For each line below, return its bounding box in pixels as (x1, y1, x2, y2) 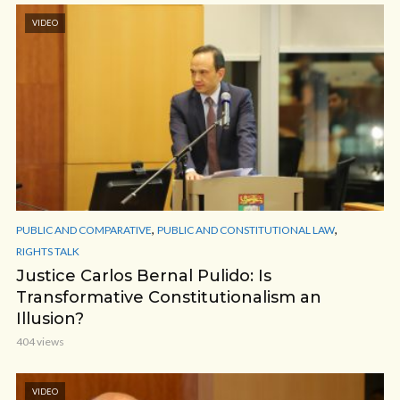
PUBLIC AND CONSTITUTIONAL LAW (157, 223, 335, 237)
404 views (16, 334, 64, 348)
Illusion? (16, 308, 84, 329)
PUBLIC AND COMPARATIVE (16, 223, 152, 237)
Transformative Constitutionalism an (16, 287, 321, 307)
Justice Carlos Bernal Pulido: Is (16, 265, 271, 286)
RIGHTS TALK (16, 244, 79, 258)
